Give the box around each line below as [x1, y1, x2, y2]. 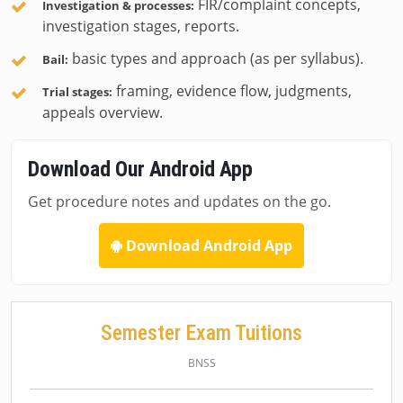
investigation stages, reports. [42, 16, 239, 36]
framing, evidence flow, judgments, [112, 81, 352, 101]
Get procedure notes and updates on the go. [28, 192, 331, 211]
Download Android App [122, 236, 292, 255]
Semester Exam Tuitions [101, 320, 302, 345]
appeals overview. [42, 103, 163, 122]
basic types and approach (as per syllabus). [68, 49, 363, 68]
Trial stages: [42, 84, 112, 100]
